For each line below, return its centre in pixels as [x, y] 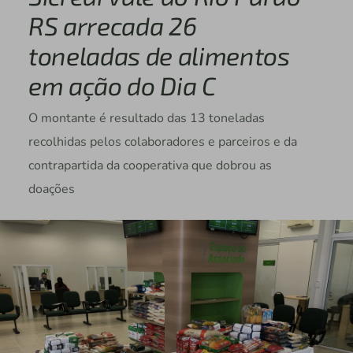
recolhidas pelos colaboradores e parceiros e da [162, 142]
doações [51, 190]
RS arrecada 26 [112, 26]
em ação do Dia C [122, 85]
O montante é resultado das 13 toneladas [146, 119]
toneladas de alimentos [159, 56]
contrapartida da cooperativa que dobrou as [150, 166]
